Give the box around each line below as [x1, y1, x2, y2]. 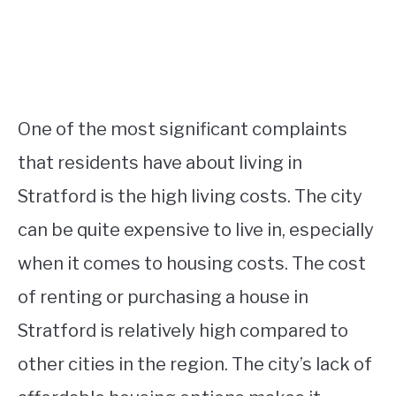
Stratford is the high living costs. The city [18, 185, 362, 207]
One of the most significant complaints [18, 118, 347, 140]
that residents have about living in [18, 151, 302, 173]
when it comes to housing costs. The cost [18, 252, 366, 274]
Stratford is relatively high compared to [18, 319, 348, 341]
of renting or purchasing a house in [18, 286, 308, 308]
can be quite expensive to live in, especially [18, 218, 374, 240]
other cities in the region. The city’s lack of [18, 353, 372, 375]
